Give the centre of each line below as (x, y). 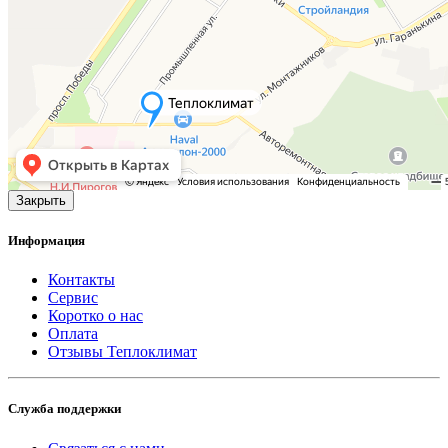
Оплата (73, 334)
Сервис (73, 298)
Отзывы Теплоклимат (122, 352)
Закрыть (41, 200)
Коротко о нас (95, 316)
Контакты (81, 280)
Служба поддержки (64, 409)
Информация (46, 241)
